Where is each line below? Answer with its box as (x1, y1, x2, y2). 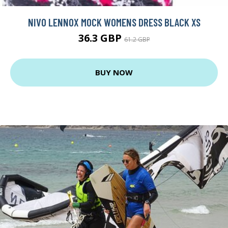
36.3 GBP (78, 31, 124, 45)
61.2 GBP (124, 35, 150, 44)
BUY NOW (95, 67, 133, 78)
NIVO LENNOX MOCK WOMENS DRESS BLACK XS (27, 15, 201, 28)
